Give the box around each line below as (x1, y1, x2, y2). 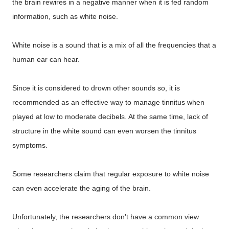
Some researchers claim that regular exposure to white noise (12, 170, 209, 178)
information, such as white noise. (12, 12, 118, 20)
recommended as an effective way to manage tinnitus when (12, 98, 204, 106)
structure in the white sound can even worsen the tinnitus (12, 127, 196, 135)
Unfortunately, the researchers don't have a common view (12, 213, 199, 221)
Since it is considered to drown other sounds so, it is (12, 84, 180, 92)
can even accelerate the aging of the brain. (12, 184, 151, 192)
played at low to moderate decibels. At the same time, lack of (12, 112, 208, 121)
